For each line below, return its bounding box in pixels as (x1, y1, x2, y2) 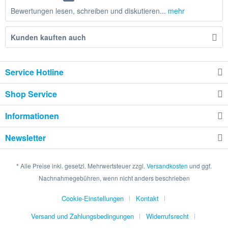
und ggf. (188, 161, 212, 170)
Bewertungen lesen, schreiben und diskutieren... (11, 6, 166, 16)
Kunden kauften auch (11, 32, 86, 42)
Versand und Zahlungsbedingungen (31, 211, 134, 221)
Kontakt (135, 193, 159, 204)
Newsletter (5, 132, 46, 144)
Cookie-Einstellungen (61, 193, 124, 204)
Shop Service (5, 88, 57, 100)
